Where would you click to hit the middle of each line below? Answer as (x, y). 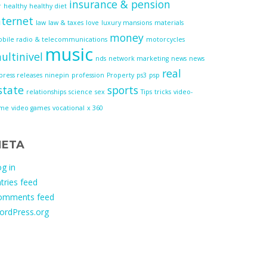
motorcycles (165, 39)
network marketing (139, 58)
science (80, 92)
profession (88, 75)
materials (169, 23)
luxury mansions (127, 23)
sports (123, 90)
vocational (69, 108)
